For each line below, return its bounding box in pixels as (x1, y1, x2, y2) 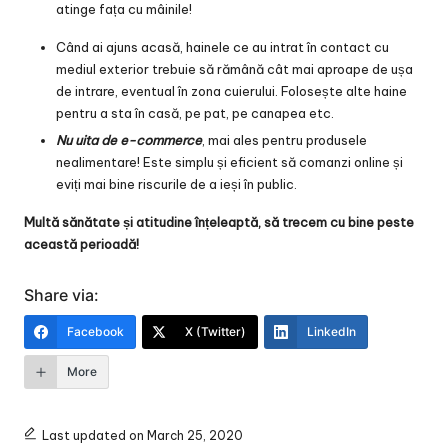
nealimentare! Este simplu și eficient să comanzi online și (56, 153, 403, 170)
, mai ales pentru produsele (202, 131, 367, 148)
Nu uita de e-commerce (56, 131, 202, 148)
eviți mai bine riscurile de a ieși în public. (56, 175, 297, 192)
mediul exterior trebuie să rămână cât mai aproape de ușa (56, 60, 413, 77)
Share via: (24, 284, 99, 305)
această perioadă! (24, 235, 139, 252)
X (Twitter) (185, 323, 246, 339)
